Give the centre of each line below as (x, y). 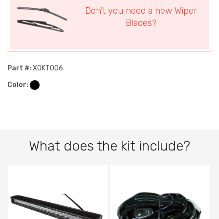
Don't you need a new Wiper (141, 11)
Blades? (141, 23)
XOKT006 (47, 68)
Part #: (19, 68)
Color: (19, 85)
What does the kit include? (109, 146)
